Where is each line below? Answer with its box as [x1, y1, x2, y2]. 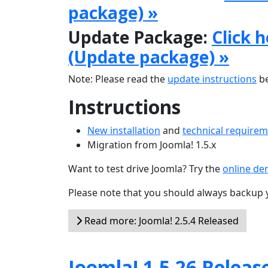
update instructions [167, 72, 257, 86]
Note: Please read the [68, 72, 167, 86]
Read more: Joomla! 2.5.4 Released [82, 214, 239, 227]
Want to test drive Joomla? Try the [68, 162, 223, 175]
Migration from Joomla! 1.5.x [87, 138, 216, 151]
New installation [87, 124, 160, 137]
